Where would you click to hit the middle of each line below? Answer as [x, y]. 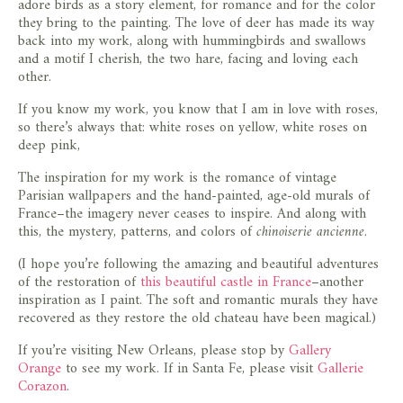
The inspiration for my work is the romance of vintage [177, 178]
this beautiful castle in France [226, 282]
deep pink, [49, 145]
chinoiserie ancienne [310, 232]
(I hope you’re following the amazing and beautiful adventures [198, 264]
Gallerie [340, 368]
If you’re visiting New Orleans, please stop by [153, 350]
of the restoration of [79, 282]
